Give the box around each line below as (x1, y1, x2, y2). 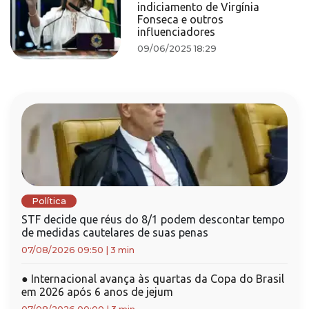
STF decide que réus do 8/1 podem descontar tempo (21, 213, 285, 226)
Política (32, 196, 66, 206)
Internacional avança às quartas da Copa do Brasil (28, 272, 284, 285)
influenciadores (137, 26, 216, 38)
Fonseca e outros (137, 13, 224, 26)
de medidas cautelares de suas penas (21, 226, 208, 239)
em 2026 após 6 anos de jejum (21, 286, 173, 298)
